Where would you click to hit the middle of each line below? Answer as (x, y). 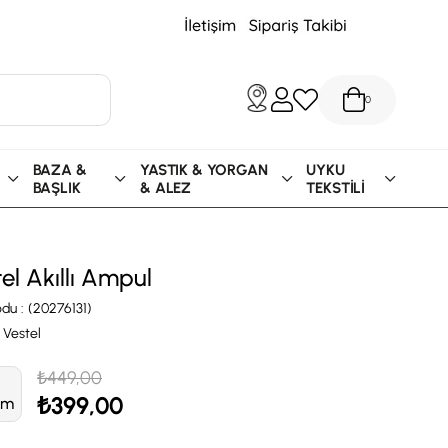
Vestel (22, 333)
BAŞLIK (56, 187)
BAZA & (59, 169)
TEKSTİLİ (336, 187)
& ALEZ (166, 187)
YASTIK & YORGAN (204, 169)
